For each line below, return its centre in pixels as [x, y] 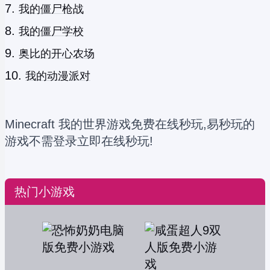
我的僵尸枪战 [51, 9]
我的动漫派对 [58, 76]
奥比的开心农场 [57, 54]
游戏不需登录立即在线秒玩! [79, 141]
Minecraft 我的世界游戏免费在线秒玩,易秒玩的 [130, 124]
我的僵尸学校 [51, 31]
